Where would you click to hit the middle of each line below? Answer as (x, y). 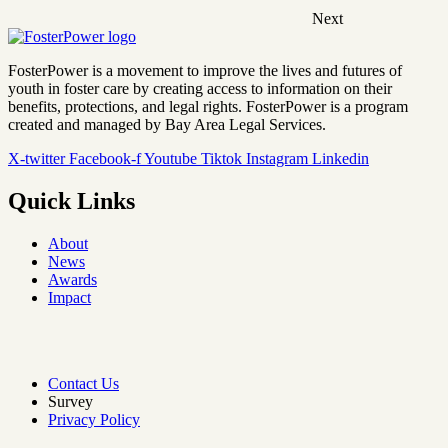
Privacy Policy (94, 420)
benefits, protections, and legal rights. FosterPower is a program (208, 107)
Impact (69, 298)
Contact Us (83, 384)
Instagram (277, 159)
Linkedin (340, 159)
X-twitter (36, 159)
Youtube (170, 159)
